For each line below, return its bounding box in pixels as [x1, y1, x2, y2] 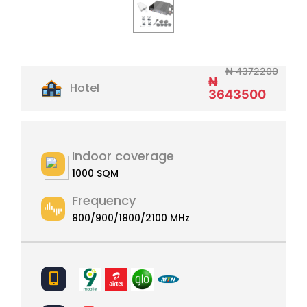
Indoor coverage [72, 147, 174, 164]
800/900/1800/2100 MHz [72, 211, 190, 225]
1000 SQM [72, 167, 119, 180]
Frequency [72, 192, 136, 209]
